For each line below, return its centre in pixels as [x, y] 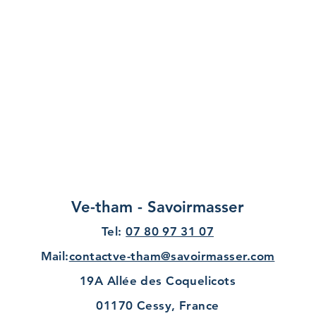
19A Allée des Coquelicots [158, 281]
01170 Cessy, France [158, 306]
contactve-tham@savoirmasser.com [172, 256]
